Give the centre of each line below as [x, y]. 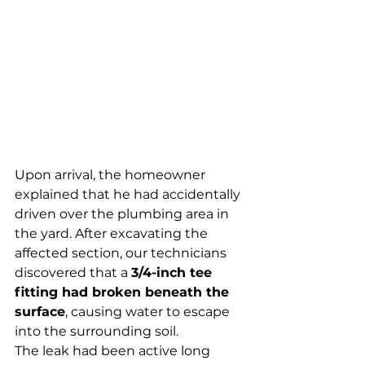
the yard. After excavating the [113, 234]
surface [40, 312]
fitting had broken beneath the [124, 292]
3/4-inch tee [174, 273]
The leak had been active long [114, 351]
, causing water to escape [149, 312]
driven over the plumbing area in [123, 214]
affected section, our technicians [122, 253]
